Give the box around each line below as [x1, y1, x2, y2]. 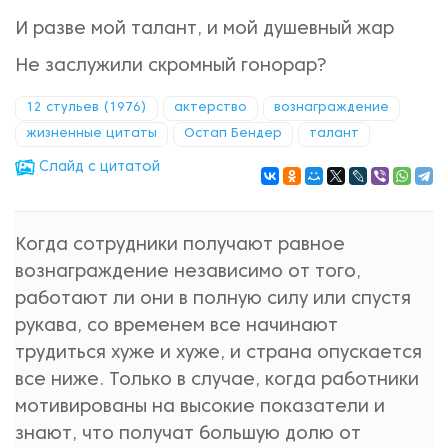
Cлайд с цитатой [35, 161, 160, 174]
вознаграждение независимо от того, [15, 264, 361, 281]
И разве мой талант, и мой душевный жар [15, 21, 394, 38]
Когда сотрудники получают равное [15, 237, 345, 254]
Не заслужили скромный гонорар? [15, 58, 327, 75]
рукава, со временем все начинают [15, 318, 338, 335]
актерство [174, 102, 247, 114]
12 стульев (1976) [26, 102, 147, 114]
